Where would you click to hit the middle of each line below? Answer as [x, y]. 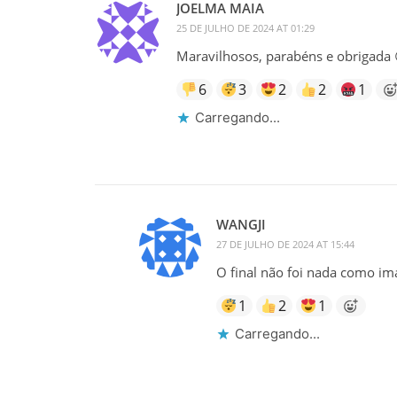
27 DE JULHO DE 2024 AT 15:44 [285, 244]
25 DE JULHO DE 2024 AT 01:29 [245, 27]
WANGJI [241, 224]
